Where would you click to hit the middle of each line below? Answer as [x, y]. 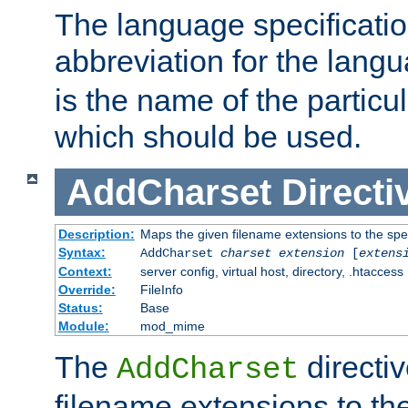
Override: [87, 290]
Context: [85, 272]
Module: [83, 326]
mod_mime [172, 326]
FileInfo [161, 290]
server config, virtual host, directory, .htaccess [271, 272]
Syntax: [82, 253]
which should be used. [208, 136]
